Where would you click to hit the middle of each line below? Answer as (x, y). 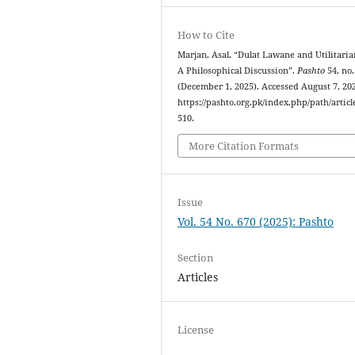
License (196, 330)
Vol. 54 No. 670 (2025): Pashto (256, 222)
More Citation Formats (244, 146)
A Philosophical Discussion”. (238, 70)
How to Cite (206, 34)
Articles (198, 277)
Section (196, 258)
